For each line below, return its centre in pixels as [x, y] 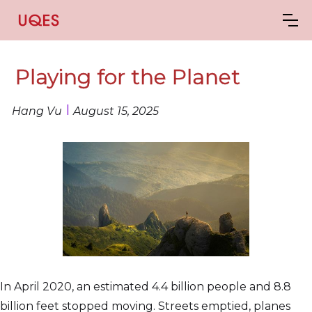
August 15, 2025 [116, 111]
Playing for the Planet [128, 77]
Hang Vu [37, 111]
